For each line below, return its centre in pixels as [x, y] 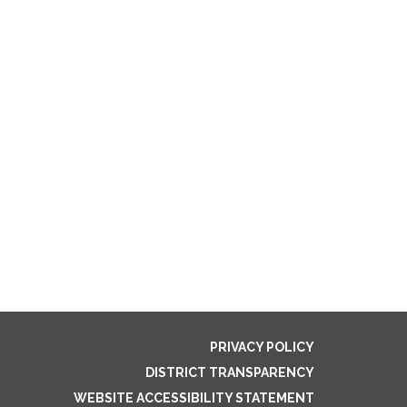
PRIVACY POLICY [262, 347]
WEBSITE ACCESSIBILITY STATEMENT [194, 397]
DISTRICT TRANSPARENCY [230, 372]
